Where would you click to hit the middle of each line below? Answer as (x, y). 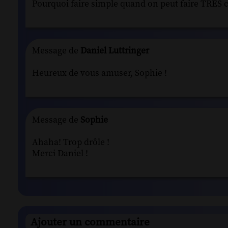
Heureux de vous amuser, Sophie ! (99, 73)
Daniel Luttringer (114, 51)
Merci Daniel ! (60, 153)
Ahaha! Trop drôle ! (71, 142)
